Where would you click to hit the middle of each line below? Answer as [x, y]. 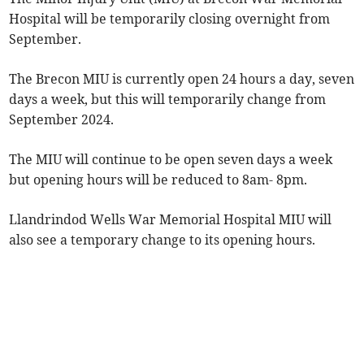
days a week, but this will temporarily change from [168, 100]
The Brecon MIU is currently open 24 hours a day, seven [182, 79]
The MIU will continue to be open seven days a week [171, 160]
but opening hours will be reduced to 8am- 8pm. [158, 180]
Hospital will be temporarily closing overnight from [170, 19]
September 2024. [62, 120]
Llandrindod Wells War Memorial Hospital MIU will [171, 220]
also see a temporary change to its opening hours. [162, 240]
